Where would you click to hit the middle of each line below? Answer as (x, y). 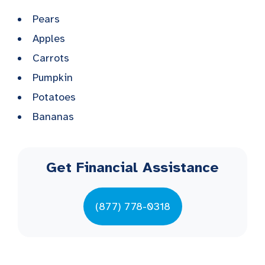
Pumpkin (53, 77)
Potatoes (54, 97)
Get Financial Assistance (132, 167)
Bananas (53, 116)
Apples (49, 38)
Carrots (51, 58)
